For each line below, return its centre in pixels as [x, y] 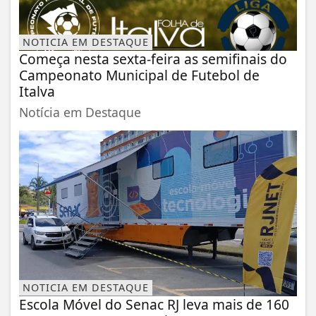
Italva [37, 91]
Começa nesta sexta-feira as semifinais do [153, 59]
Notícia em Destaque [80, 112]
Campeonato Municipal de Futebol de [139, 75]
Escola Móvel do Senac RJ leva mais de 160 [154, 305]
